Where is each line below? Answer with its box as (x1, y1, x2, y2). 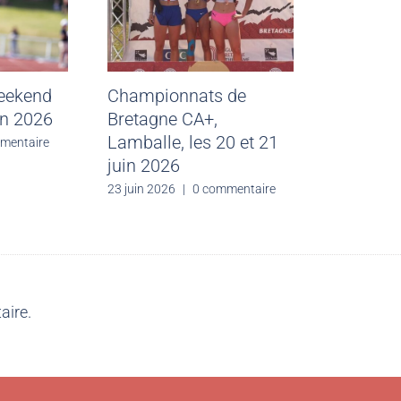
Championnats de (107, 84, 246, 107)
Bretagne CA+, (107, 107, 218, 130)
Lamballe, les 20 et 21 (107, 131, 278, 153)
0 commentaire (192, 181, 276, 196)
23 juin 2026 (107, 181, 175, 196)
